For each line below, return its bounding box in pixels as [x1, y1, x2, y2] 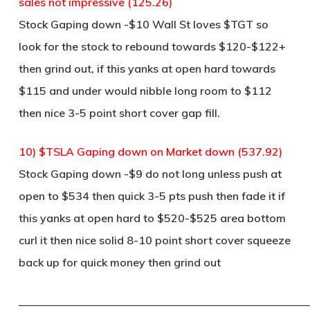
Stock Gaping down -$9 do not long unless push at [18, 167, 282, 181]
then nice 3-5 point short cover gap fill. [18, 106, 220, 120]
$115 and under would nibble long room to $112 [18, 84, 272, 98]
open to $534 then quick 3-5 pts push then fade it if [18, 189, 285, 203]
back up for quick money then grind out [18, 255, 221, 269]
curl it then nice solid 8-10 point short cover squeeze [18, 233, 291, 247]
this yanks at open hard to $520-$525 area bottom [18, 211, 286, 225]
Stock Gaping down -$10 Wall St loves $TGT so [18, 17, 268, 31]
